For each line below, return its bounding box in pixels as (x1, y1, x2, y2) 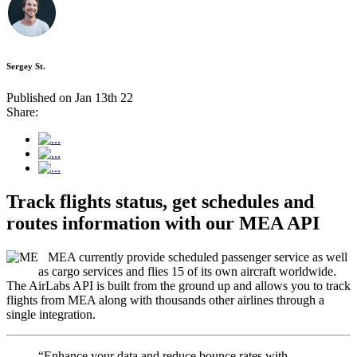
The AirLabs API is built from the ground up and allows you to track (6, 278, 351, 292)
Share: (6, 105, 38, 120)
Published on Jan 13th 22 (6, 91, 133, 105)
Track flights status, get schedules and (6, 191, 314, 212)
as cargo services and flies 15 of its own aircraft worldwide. (38, 264, 336, 278)
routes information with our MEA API (6, 213, 320, 233)
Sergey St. (6, 61, 45, 72)
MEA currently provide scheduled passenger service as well (38, 249, 347, 264)
